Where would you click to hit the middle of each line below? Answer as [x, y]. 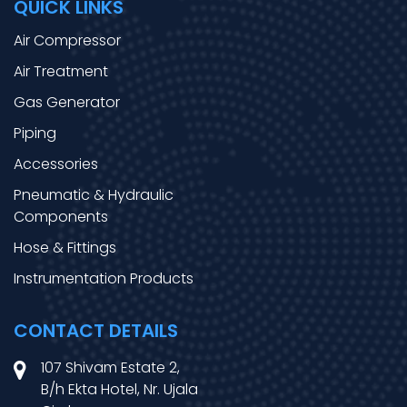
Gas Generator [67, 102]
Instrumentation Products [104, 278]
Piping [35, 133]
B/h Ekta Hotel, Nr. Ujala [119, 389]
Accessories [56, 164]
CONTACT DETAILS [96, 331]
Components [61, 217]
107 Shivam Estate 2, [110, 367]
